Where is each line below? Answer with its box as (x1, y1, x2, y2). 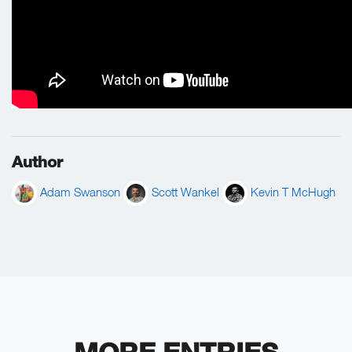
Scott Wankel (152, 185, 219, 199)
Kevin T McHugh (251, 185, 335, 199)
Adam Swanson (40, 185, 120, 199)
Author (12, 152, 63, 171)
